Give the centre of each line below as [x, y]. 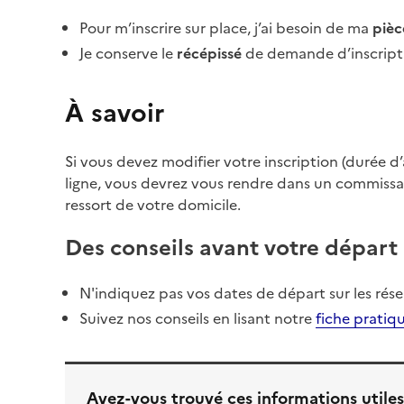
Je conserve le [126, 53]
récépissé [207, 53]
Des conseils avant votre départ [231, 248]
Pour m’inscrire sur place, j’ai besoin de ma [226, 28]
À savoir [115, 113]
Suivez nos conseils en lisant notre [197, 318]
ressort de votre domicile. [155, 205]
